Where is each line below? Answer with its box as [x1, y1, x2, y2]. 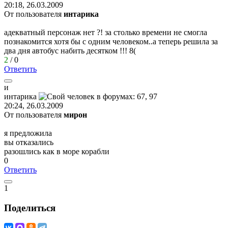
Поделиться [4, 202, 55, 213]
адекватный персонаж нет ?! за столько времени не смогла [4, 27, 207, 37]
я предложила [4, 128, 52, 137]
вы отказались [4, 137, 53, 147]
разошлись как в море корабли [4, 147, 109, 156]
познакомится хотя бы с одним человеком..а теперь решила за [4, 37, 218, 46]
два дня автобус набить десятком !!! [4, 46, 129, 55]
